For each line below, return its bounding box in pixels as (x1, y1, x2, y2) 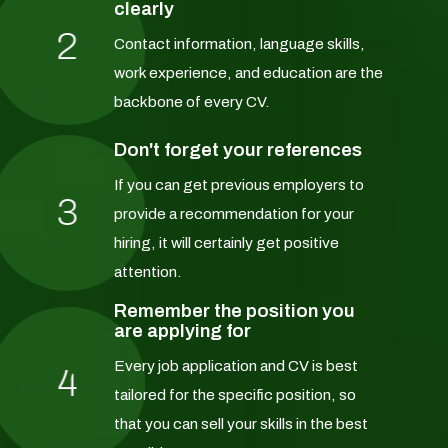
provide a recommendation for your (113, 205, 354, 223)
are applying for (113, 321, 251, 342)
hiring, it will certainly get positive (113, 234, 339, 252)
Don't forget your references (113, 139, 362, 160)
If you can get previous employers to (113, 176, 364, 194)
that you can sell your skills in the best (113, 415, 368, 433)
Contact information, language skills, (113, 34, 365, 52)
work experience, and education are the (113, 63, 383, 81)
